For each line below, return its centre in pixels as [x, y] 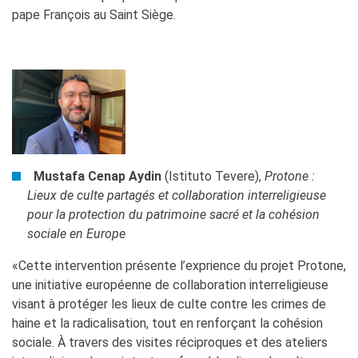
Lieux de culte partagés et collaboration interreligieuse [177, 196]
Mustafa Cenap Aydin [99, 177]
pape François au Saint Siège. [94, 14]
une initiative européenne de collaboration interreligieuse [170, 285]
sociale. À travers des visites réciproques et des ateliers [170, 343]
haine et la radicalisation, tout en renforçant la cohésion [167, 324]
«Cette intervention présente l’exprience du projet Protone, [179, 266]
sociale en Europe [77, 234]
